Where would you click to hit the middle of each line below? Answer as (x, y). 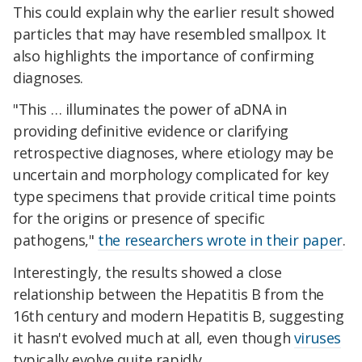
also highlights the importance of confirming (164, 55)
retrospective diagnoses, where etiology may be (173, 153)
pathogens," (56, 240)
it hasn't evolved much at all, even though (154, 338)
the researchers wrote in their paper (220, 240)
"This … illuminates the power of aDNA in (150, 109)
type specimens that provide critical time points (175, 197)
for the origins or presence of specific (139, 219)
